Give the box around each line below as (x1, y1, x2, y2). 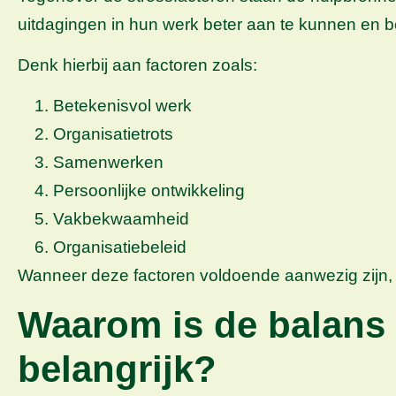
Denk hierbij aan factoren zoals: (18, 55, 257, 74)
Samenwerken (53, 153, 164, 172)
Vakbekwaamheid (53, 209, 189, 229)
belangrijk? (18, 347, 217, 390)
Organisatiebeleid (53, 238, 187, 257)
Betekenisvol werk (53, 96, 192, 116)
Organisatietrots (53, 125, 173, 144)
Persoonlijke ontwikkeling (53, 181, 245, 201)
